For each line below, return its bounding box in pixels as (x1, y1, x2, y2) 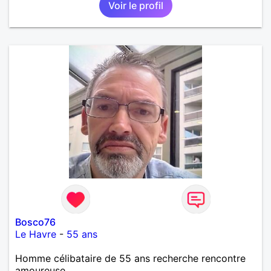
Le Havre (15, 227, 56, 240)
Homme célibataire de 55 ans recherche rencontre (15, 252, 246, 264)
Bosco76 (15, 215, 56, 228)
